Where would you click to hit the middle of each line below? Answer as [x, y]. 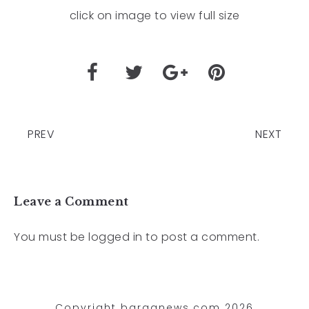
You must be [51, 237]
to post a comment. [201, 237]
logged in [116, 237]
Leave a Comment [71, 201]
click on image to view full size [154, 15]
